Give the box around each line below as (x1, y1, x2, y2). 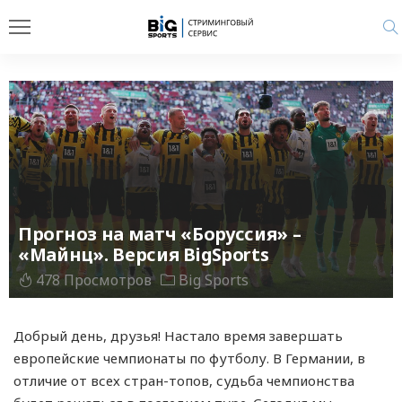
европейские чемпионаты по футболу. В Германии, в (13, 349, 365, 368)
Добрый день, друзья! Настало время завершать (13, 327, 343, 345)
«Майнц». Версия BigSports (18, 242, 269, 267)
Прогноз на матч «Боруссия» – (18, 222, 301, 246)
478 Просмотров (36, 270, 152, 290)
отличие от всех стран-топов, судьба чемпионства (13, 371, 354, 390)
